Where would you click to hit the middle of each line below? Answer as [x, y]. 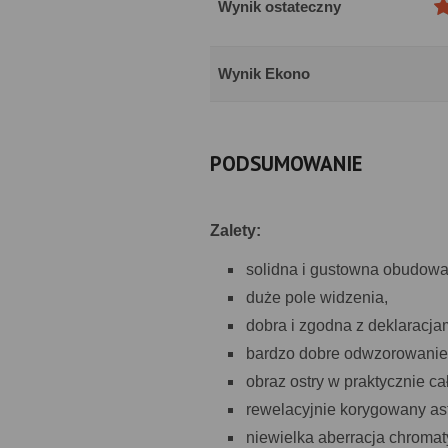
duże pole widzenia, [317, 297]
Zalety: [235, 230]
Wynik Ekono [264, 73]
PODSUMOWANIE [286, 163]
